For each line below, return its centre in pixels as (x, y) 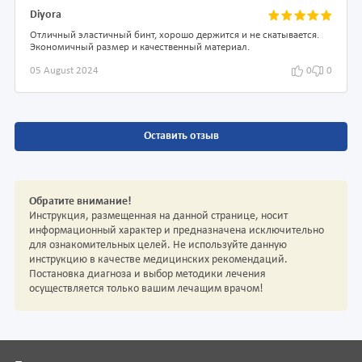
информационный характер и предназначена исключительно (177, 231)
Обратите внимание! (80, 202)
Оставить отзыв (181, 137)
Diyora (46, 15)
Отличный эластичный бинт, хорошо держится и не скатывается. (175, 35)
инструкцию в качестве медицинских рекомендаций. (158, 260)
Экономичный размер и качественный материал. (140, 47)
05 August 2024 (64, 71)
